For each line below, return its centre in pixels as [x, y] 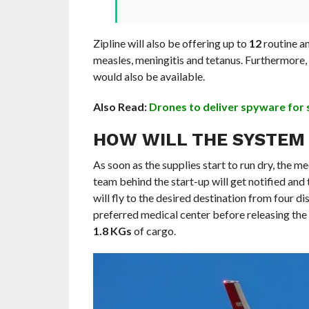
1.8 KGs [112, 230]
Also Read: [121, 106]
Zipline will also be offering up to [171, 43]
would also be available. [149, 76]
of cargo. [153, 230]
